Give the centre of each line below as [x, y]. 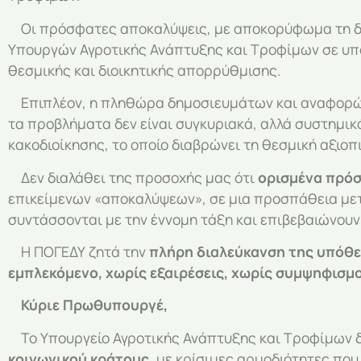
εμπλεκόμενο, [55, 272]
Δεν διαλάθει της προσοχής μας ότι [133, 177]
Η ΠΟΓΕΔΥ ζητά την [79, 251]
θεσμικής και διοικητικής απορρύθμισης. [144, 70]
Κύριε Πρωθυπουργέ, [88, 305]
